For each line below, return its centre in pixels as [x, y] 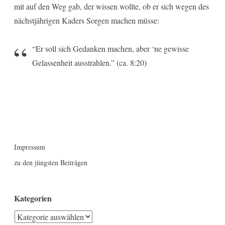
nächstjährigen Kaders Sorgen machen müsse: [87, 20]
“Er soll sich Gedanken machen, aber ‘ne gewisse [110, 48]
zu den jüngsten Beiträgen [51, 162]
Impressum [30, 147]
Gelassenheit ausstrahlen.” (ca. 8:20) [89, 62]
